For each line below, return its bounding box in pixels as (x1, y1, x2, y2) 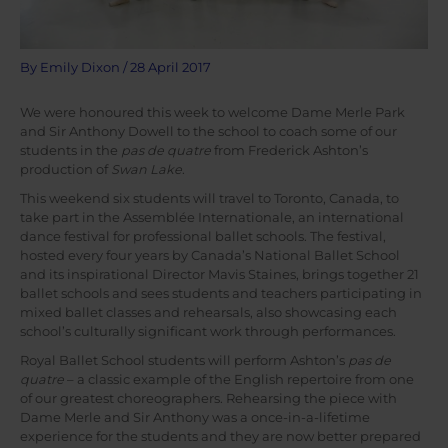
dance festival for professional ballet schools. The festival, (20, 228, 386, 244)
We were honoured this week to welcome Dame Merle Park (20, 104, 405, 120)
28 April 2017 (130, 60, 211, 76)
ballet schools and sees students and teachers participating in (20, 285, 422, 301)
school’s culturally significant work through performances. (20, 323, 396, 339)
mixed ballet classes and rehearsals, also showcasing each (20, 304, 397, 320)
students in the (20, 142, 121, 158)
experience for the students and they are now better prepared (20, 429, 421, 444)
